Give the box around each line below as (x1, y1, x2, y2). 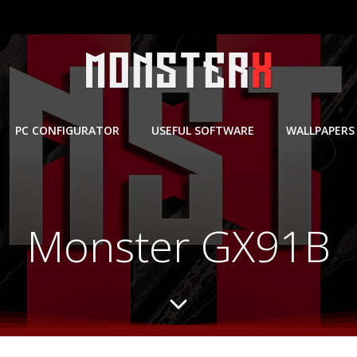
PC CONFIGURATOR (15, 122, 120, 138)
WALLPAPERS (286, 122, 355, 138)
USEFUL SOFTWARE (151, 122, 254, 138)
